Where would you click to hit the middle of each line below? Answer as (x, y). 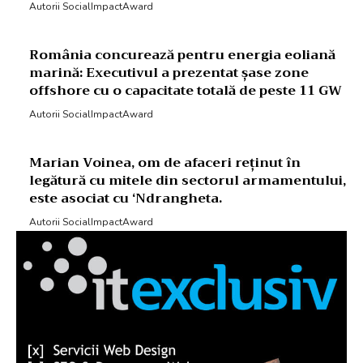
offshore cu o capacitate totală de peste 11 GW (186, 91)
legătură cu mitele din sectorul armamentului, (188, 181)
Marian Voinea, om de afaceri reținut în (165, 163)
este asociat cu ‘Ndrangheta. (126, 199)
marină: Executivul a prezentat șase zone (169, 73)
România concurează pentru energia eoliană (182, 56)
